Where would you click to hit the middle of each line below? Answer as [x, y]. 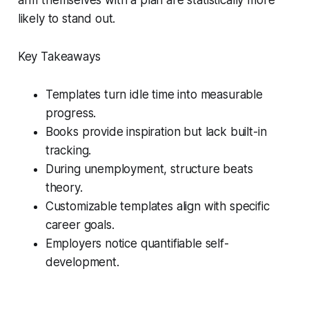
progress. [71, 113]
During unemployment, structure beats [149, 169]
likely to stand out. [67, 18]
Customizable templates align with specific [157, 206]
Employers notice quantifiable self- [137, 243]
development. [82, 262]
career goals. [80, 225]
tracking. [68, 150]
